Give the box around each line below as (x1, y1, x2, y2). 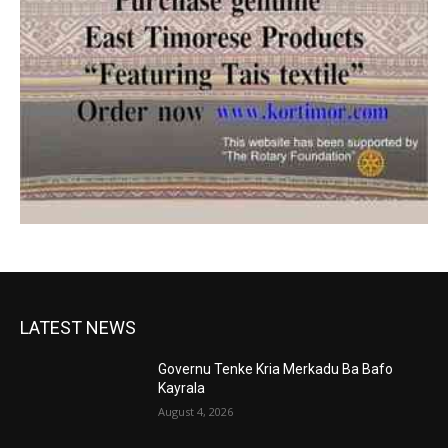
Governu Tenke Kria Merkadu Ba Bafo (158, 360, 394, 377)
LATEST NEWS (20, 316, 136, 338)
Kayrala (158, 379, 209, 396)
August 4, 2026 (158, 403, 234, 419)
